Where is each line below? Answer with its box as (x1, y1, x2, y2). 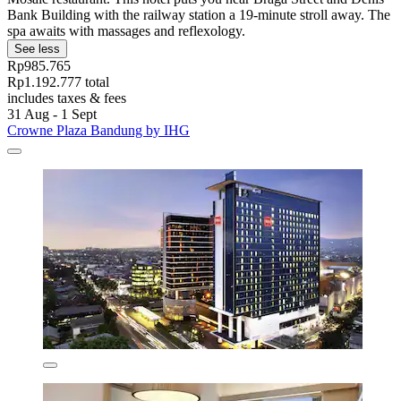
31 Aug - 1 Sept (7, 107, 97, 123)
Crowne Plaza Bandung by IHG (7, 123, 190, 139)
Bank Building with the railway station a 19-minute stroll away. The (7, 7, 390, 23)
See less (14, 42, 60, 56)
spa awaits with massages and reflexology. (7, 23, 245, 39)
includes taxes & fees (7, 90, 126, 107)
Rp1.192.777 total (7, 74, 109, 90)
